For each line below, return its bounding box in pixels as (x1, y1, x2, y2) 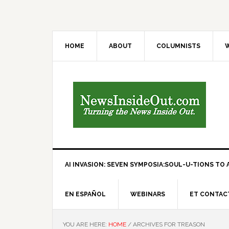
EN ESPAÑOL (65, 191, 106, 198)
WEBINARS (130, 191, 165, 198)
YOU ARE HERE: (63, 221, 108, 228)
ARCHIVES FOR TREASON (131, 221, 205, 228)
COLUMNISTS (156, 42, 200, 50)
